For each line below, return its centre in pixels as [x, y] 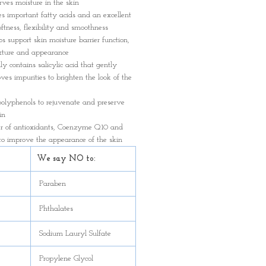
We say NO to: [66, 159]
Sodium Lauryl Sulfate [74, 234]
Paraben [51, 184]
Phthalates [55, 209]
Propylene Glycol [65, 259]
